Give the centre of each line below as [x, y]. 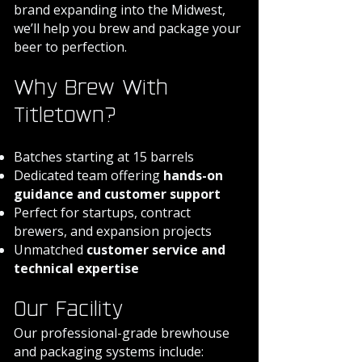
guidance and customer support [117, 194]
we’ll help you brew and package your [127, 28]
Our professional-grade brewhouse [122, 333]
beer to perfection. [70, 47]
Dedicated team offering [88, 175]
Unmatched [50, 250]
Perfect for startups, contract [102, 213]
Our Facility [68, 310]
